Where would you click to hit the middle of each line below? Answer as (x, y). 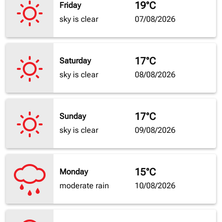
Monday (74, 172)
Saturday (75, 61)
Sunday (73, 116)
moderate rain (84, 186)
